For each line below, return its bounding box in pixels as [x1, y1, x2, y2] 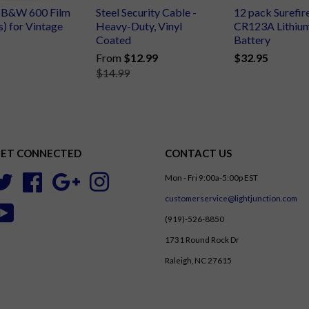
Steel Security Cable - [96, 6, 197, 19]
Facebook [43, 174, 83, 186]
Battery [234, 33, 270, 47]
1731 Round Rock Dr [165, 235, 239, 245]
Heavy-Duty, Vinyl [96, 19, 182, 33]
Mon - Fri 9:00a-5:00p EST [165, 173, 258, 183]
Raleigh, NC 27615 [165, 256, 232, 266]
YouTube [14, 205, 53, 217]
